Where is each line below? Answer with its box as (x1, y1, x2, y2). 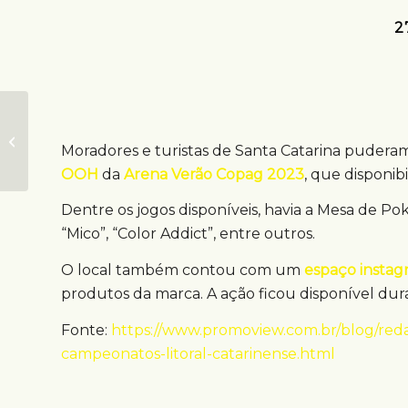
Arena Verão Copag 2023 (124, 165, 304, 183)
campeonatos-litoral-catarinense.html (61, 344, 335, 362)
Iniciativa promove (32, 114, 141, 128)
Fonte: (61, 321, 111, 339)
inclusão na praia (32, 152, 129, 167)
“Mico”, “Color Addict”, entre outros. (61, 225, 315, 243)
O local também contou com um (61, 261, 304, 280)
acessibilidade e (32, 133, 127, 148)
